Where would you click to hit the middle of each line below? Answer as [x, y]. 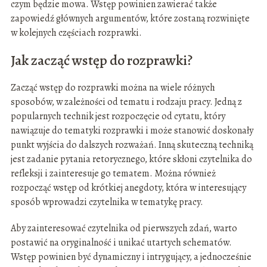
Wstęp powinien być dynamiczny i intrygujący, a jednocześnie [131, 257]
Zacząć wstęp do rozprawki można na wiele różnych [113, 88]
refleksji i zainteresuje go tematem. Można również [113, 174]
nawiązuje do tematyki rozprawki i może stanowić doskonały [132, 131]
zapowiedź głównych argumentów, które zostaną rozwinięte [130, 19]
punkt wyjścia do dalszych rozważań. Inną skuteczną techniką [132, 145]
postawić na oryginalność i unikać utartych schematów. [121, 243]
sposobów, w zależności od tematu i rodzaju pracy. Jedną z [126, 102]
